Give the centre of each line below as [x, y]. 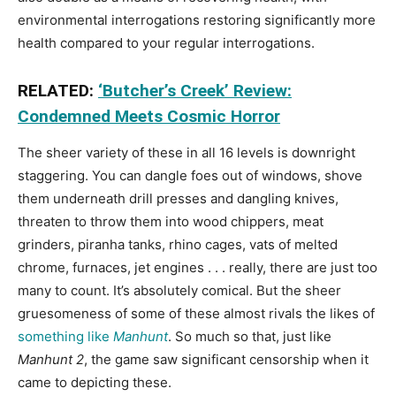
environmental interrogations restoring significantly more [197, 19]
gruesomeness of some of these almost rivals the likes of [196, 313]
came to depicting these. [95, 382]
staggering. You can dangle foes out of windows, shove [190, 175]
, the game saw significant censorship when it [226, 359]
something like [65, 336]
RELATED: [58, 90]
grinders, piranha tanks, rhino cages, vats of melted [178, 244]
